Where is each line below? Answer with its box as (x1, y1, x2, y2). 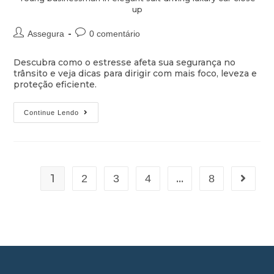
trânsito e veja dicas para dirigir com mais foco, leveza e (13, 68, 257, 80)
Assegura (28, 29, 65, 39)
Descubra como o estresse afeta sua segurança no (13, 57, 236, 68)
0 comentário (89, 29, 141, 39)
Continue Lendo (24, 109, 80, 117)
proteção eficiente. (13, 79, 97, 91)
